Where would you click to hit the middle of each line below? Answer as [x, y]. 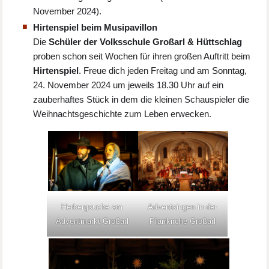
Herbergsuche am [92, 207]
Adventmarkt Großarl [92, 221]
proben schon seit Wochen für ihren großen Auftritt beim [142, 56]
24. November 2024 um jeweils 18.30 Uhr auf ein [128, 85]
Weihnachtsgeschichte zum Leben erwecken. [122, 113]
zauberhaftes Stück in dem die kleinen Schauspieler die [141, 99]
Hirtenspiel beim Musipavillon [95, 27]
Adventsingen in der [183, 207]
